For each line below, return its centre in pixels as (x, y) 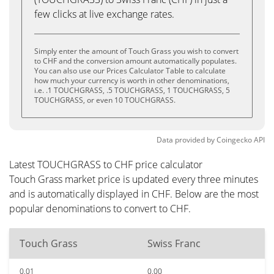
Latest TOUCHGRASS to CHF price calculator (106, 165)
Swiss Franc (174, 243)
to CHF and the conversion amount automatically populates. (135, 61)
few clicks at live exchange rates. (104, 14)
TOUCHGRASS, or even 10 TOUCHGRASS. (105, 100)
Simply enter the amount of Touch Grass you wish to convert (136, 51)
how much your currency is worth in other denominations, (132, 80)
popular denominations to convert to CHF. (100, 209)
